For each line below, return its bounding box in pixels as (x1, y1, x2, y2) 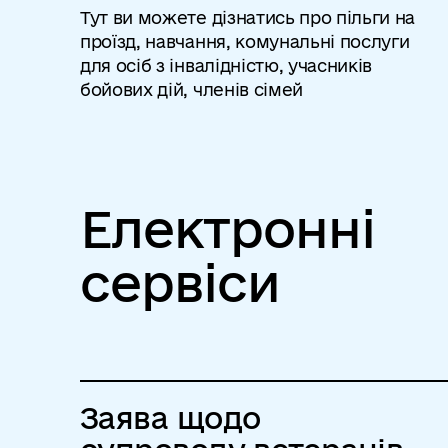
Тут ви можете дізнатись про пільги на (80, 8, 416, 27)
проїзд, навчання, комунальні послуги (80, 32, 410, 51)
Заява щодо (80, 401, 261, 434)
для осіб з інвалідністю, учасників (80, 56, 373, 75)
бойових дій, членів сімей (80, 80, 303, 99)
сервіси (80, 254, 281, 311)
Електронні (80, 200, 376, 257)
